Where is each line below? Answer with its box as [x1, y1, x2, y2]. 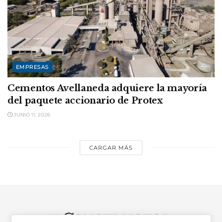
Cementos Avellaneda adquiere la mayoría [7, 82, 207, 94]
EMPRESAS [16, 63, 49, 70]
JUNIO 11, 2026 [12, 111, 50, 118]
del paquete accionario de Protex [7, 95, 163, 106]
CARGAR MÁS [89, 144, 133, 151]
